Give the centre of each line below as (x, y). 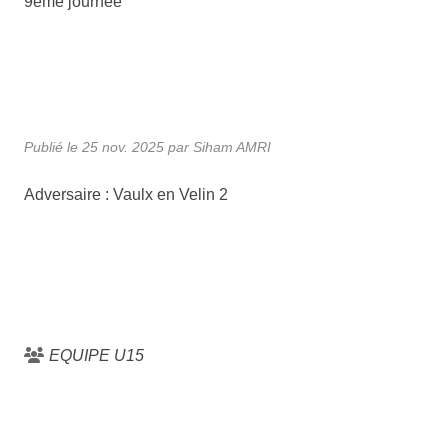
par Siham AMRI (217, 146)
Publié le (53, 146)
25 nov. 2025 (123, 146)
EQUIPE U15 (96, 355)
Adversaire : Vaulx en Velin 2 (126, 194)
